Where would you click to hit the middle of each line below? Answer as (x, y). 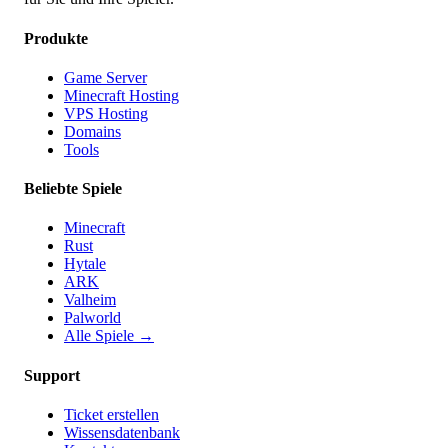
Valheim (90, 300)
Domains (92, 131)
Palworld (92, 318)
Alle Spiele (101, 336)
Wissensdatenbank (122, 432)
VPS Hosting (106, 113)
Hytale (85, 264)
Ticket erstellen (111, 414)
